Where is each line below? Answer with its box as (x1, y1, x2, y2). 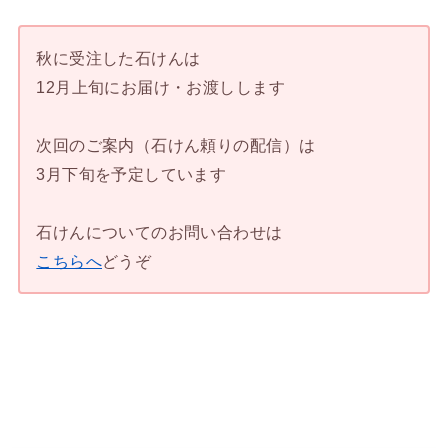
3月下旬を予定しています (36, 164, 227, 183)
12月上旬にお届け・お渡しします (36, 77, 285, 96)
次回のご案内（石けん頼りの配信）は (36, 135, 316, 154)
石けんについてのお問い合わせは (36, 222, 283, 241)
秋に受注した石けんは (36, 48, 201, 67)
